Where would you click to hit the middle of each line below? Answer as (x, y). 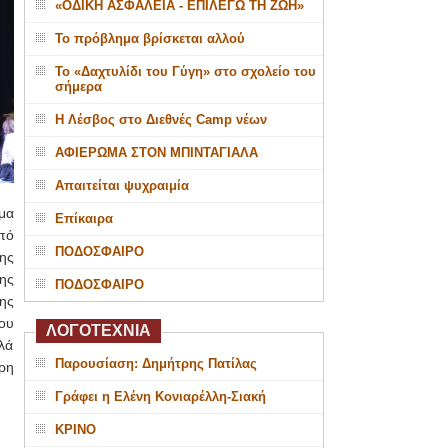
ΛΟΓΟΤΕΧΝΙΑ (98, 330)
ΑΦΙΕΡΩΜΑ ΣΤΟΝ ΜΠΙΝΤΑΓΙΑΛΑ (156, 152)
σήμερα (78, 86)
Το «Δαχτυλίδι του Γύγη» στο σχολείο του (185, 71)
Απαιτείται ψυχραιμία (121, 185)
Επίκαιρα (83, 218)
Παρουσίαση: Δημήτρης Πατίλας (155, 363)
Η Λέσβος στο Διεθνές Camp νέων (160, 119)
